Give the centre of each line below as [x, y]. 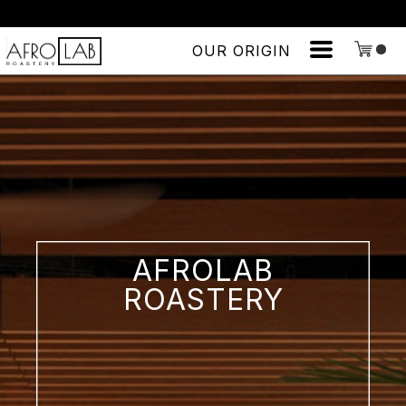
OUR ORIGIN [242, 51]
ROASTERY [203, 300]
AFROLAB [203, 271]
